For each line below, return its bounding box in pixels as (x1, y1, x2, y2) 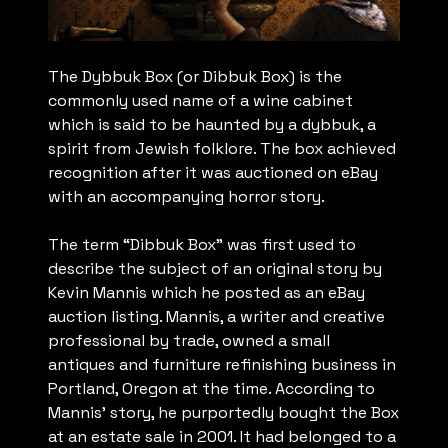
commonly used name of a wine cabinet (48, 90, 353, 112)
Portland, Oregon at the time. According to (48, 378, 375, 400)
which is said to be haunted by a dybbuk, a (48, 114, 376, 136)
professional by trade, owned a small (48, 330, 330, 352)
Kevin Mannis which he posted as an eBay (48, 282, 365, 304)
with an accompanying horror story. (48, 186, 325, 208)
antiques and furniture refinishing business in (48, 354, 396, 376)
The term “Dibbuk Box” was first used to (48, 234, 356, 256)
